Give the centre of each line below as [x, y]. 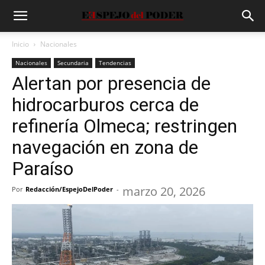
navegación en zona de [105, 147]
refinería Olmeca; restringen [125, 126]
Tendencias [115, 63]
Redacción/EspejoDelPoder [69, 189]
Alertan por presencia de [111, 83]
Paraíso [43, 169]
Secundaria [73, 63]
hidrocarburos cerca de [105, 105]
